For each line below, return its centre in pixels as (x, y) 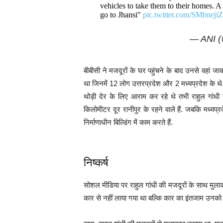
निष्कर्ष (96, 163)
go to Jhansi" (121, 15)
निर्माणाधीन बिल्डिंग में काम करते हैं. (128, 122)
